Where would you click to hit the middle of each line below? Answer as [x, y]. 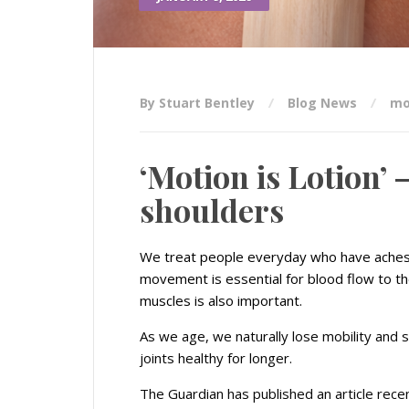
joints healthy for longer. [216, 357]
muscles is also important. [223, 300]
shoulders [212, 210]
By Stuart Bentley [199, 102]
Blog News [322, 102]
